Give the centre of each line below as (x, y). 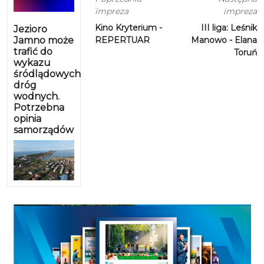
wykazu (32, 62)
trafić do (33, 51)
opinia (27, 118)
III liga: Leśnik (229, 27)
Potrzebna (39, 107)
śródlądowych (47, 74)
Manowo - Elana (224, 40)
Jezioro (30, 29)
